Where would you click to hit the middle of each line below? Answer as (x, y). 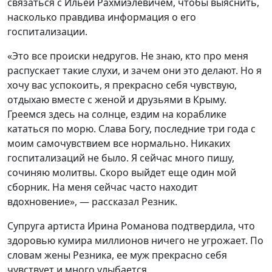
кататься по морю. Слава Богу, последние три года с (131, 129)
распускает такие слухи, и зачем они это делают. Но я (134, 70)
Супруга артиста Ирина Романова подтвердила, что (131, 226)
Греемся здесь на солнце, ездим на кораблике (117, 114)
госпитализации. (47, 32)
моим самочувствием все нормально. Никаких (119, 143)
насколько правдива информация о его (102, 17)
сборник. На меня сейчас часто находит (103, 187)
